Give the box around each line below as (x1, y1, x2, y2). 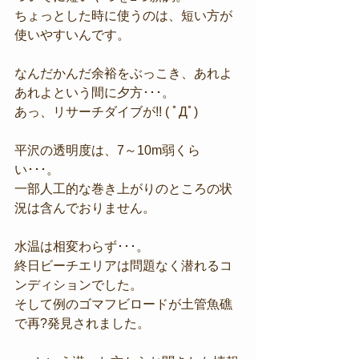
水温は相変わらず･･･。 (14, 239, 149, 253)
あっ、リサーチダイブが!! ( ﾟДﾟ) (14, 104, 198, 119)
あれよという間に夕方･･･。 (14, 85, 175, 99)
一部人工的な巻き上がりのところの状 (14, 181, 232, 196)
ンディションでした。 (14, 277, 143, 292)
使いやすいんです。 (14, 27, 130, 42)
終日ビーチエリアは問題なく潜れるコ (14, 258, 232, 272)
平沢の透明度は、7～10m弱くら (14, 143, 200, 157)
